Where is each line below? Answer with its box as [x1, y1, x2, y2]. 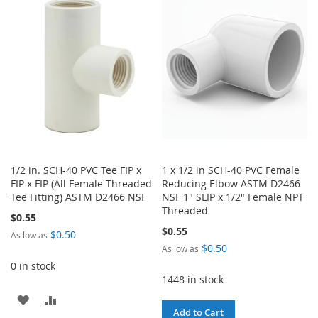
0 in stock [11, 258, 55, 273]
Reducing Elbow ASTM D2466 [162, 176, 301, 190]
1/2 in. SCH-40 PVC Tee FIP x [11, 163, 141, 177]
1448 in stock [162, 272, 224, 286]
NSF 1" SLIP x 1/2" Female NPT [162, 190, 305, 204]
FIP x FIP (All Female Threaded [11, 176, 152, 190]
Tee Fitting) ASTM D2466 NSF [11, 190, 146, 204]
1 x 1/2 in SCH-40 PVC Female [162, 163, 300, 177]
